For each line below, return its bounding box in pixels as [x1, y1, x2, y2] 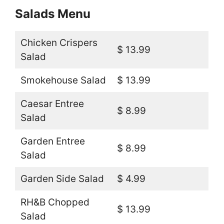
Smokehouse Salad [20, 74, 106, 86]
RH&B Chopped [20, 196, 89, 208]
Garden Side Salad [20, 172, 104, 184]
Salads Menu [15, 6, 90, 21]
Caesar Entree [20, 97, 84, 109]
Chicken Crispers [20, 36, 97, 48]
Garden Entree [20, 135, 85, 147]
